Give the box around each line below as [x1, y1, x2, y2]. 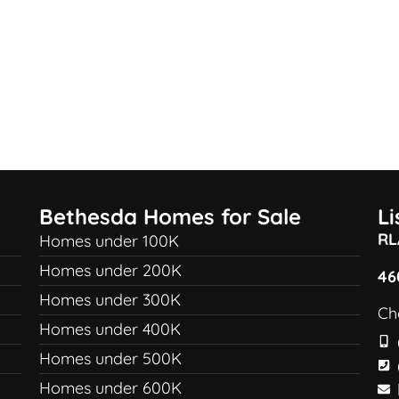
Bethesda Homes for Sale [38, 203, 301, 231]
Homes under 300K [38, 289, 181, 311]
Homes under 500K [38, 348, 182, 370]
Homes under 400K [38, 319, 181, 340]
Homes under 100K [38, 231, 179, 252]
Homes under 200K [38, 260, 182, 281]
